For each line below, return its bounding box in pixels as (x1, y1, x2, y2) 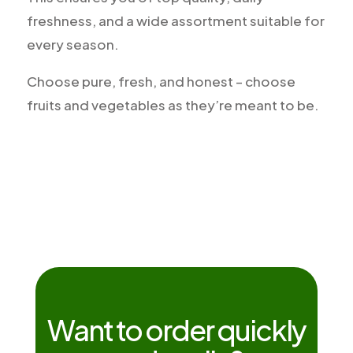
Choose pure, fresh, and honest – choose (26, 72, 295, 90)
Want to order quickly (46, 312, 306, 347)
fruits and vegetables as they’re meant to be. (26, 96, 319, 113)
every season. (26, 35, 119, 53)
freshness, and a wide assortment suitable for (26, 12, 325, 29)
